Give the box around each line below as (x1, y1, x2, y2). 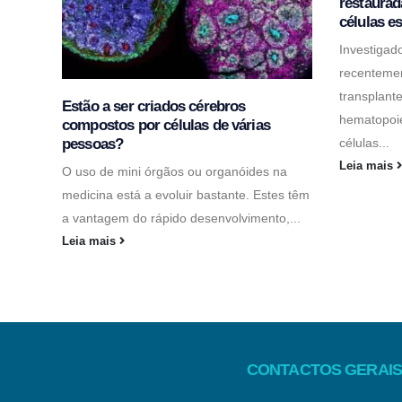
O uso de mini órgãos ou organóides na (62, 163, 287, 179)
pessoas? (62, 135, 124, 153)
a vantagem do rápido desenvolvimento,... (62, 210, 301, 225)
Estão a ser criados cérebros (62, 97, 246, 115)
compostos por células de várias (62, 116, 270, 134)
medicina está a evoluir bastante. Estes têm (62, 187, 310, 202)
